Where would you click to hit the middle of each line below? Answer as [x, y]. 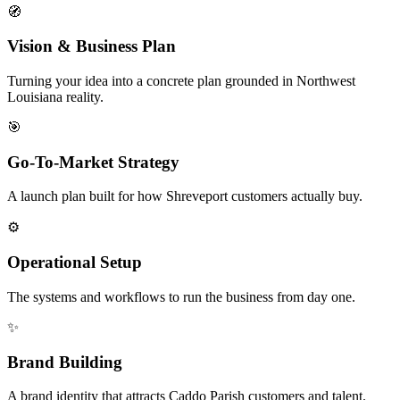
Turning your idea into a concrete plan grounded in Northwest [181, 81]
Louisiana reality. [55, 97]
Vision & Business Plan [92, 46]
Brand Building [65, 362]
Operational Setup [75, 262]
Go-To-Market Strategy [93, 162]
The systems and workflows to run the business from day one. [181, 296]
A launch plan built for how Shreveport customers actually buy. [185, 196]
